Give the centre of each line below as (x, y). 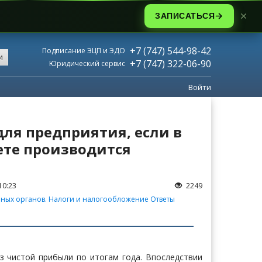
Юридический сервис (87, 63)
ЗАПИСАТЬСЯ (185, 16)
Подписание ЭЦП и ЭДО (84, 51)
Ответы (163, 199)
